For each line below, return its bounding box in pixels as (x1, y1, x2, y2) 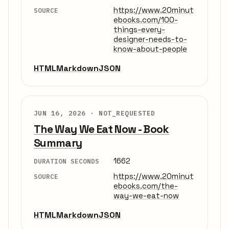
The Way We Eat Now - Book (34, 122, 169, 136)
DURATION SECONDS (34, 157, 99, 166)
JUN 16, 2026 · (34, 109, 99, 118)
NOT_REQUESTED (99, 109, 155, 118)
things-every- (113, 25, 165, 35)
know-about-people (113, 44, 187, 54)
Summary (34, 136, 82, 150)
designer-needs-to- (113, 34, 187, 44)
